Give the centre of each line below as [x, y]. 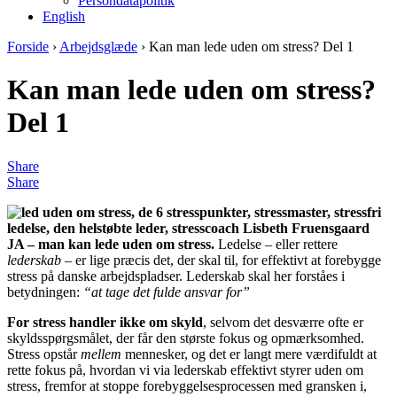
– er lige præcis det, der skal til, [150, 260]
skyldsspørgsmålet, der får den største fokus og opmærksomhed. [186, 338]
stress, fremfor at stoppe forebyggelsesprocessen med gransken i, [187, 385]
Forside [28, 47]
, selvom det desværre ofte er [283, 322]
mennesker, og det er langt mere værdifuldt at [249, 354]
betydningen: [45, 292]
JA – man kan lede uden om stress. [113, 244]
